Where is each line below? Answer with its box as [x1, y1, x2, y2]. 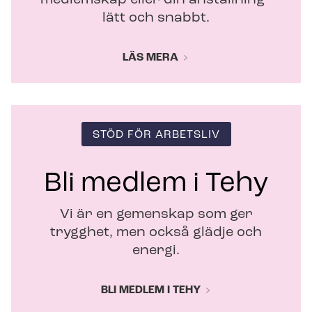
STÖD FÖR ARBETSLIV [92, 129, 220, 141]
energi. [132, 243, 180, 258]
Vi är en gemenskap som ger [59, 207, 253, 221]
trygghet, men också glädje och [50, 225, 262, 240]
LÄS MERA [123, 52, 178, 63]
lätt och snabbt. [102, 10, 210, 25]
